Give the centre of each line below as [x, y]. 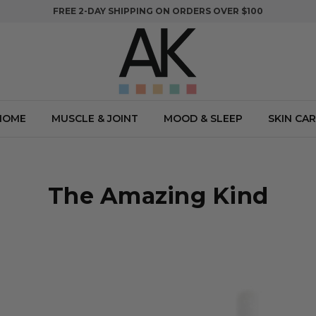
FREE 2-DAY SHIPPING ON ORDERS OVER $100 [158, 11]
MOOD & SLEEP [203, 119]
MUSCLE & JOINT [95, 119]
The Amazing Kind [158, 196]
